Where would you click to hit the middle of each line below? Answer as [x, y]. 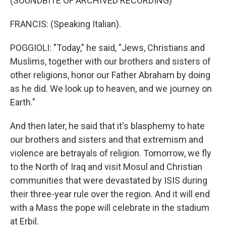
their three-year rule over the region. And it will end [110, 194]
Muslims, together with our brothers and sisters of [110, 61]
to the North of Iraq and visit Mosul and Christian [106, 167]
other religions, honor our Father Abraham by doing [110, 75]
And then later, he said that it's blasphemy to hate [107, 126]
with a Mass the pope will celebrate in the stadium [110, 208]
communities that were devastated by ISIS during [109, 180]
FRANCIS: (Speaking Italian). [66, 24]
